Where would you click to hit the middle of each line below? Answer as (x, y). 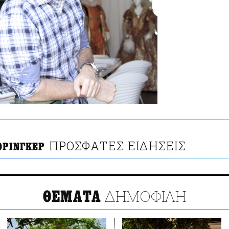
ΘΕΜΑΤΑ (72, 197)
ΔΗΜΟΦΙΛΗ (144, 196)
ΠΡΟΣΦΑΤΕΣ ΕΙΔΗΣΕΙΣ (118, 146)
